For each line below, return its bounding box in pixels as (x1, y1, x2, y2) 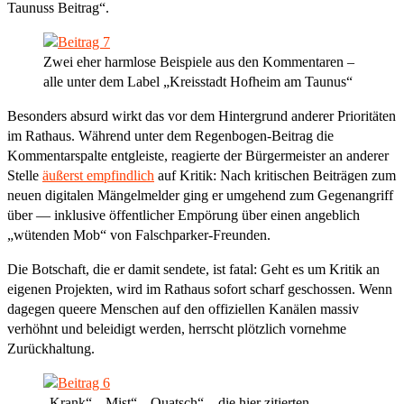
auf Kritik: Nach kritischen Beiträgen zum (154, 167, 396, 183)
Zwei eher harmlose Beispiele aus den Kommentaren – (43, 53, 354, 69)
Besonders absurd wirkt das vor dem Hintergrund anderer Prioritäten (7, 107, 396, 124)
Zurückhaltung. (7, 340, 95, 356)
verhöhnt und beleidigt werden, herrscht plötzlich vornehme (7, 320, 346, 336)
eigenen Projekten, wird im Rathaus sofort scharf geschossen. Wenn (7, 280, 392, 297)
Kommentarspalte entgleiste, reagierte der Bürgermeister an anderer (7, 147, 389, 163)
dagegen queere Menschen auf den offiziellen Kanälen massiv (7, 300, 359, 317)
